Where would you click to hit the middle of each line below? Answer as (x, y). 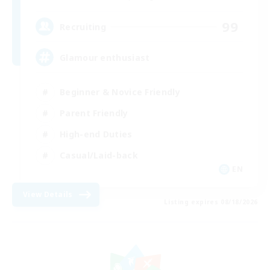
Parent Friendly (94, 113)
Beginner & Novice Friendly (120, 92)
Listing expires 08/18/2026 (211, 202)
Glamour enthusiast (105, 57)
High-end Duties (96, 134)
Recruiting (83, 27)
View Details (48, 195)
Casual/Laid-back (99, 155)
